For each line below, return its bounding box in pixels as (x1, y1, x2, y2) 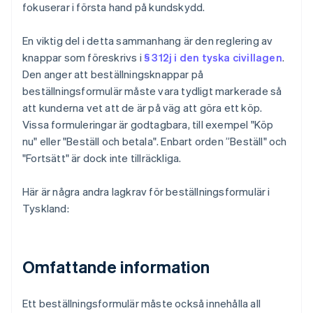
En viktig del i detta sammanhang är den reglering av (22, 34, 273, 48)
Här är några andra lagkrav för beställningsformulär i (22, 184, 270, 199)
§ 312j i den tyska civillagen (144, 50, 282, 65)
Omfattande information (22, 256, 210, 278)
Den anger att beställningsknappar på (22, 67, 204, 82)
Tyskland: (22, 201, 69, 216)
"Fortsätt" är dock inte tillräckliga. (22, 151, 182, 166)
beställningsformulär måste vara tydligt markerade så (22, 84, 282, 99)
